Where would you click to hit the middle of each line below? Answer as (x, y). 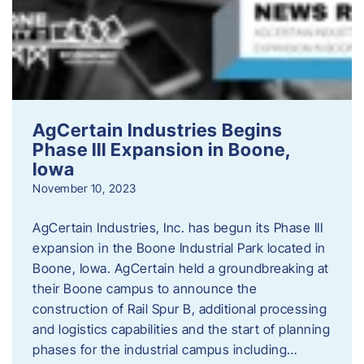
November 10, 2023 (84, 188)
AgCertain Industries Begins (158, 129)
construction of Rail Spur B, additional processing (180, 308)
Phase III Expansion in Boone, (162, 149)
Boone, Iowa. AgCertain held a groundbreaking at (181, 268)
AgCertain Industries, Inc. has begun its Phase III (178, 227)
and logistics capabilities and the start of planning (181, 329)
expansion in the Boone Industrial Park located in (179, 247)
